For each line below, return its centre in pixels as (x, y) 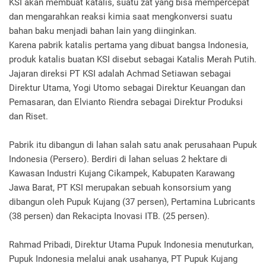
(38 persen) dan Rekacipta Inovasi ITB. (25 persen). (110, 216)
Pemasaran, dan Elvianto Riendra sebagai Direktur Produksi (126, 102)
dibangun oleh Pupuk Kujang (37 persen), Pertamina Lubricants (132, 202)
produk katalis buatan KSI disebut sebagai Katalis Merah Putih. (133, 59)
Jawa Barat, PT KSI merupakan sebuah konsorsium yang (120, 187)
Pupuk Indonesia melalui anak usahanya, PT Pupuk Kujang (123, 259)
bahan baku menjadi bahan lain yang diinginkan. (104, 31)
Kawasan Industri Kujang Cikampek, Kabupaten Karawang (122, 173)
